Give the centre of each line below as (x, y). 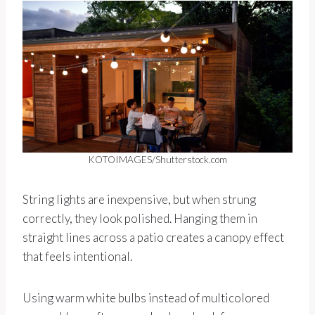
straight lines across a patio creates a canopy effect (153, 238)
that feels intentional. (77, 257)
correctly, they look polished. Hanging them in (140, 219)
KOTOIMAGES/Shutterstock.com (157, 160)
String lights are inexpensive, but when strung (139, 200)
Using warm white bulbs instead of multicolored (146, 298)
